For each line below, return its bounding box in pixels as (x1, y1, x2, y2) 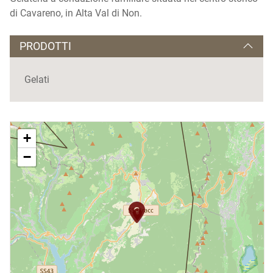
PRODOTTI (19, 40, 71, 52)
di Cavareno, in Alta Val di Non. (10, 7, 142, 19)
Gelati (24, 74, 49, 85)
